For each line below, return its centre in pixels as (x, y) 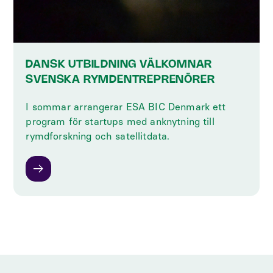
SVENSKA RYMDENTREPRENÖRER (120, 80)
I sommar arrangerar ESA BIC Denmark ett (126, 107)
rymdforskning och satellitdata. (98, 136)
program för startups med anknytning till (120, 121)
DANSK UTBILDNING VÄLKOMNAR (119, 64)
